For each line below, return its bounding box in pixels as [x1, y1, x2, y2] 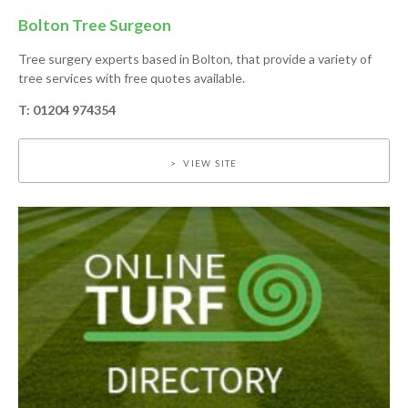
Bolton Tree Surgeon [17, 15, 171, 35]
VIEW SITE [183, 158, 238, 169]
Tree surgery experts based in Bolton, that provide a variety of [17, 50, 372, 66]
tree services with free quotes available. [17, 69, 245, 86]
